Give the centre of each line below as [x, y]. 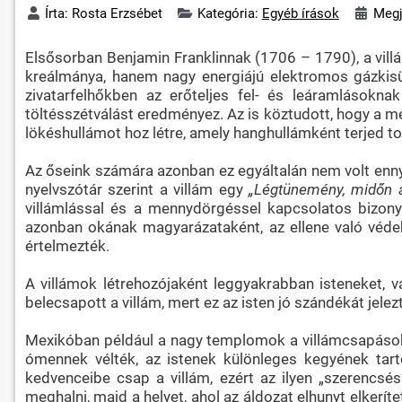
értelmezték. [67, 245]
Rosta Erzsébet [118, 13]
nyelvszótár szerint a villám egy [137, 189]
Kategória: [229, 13]
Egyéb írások [300, 13]
